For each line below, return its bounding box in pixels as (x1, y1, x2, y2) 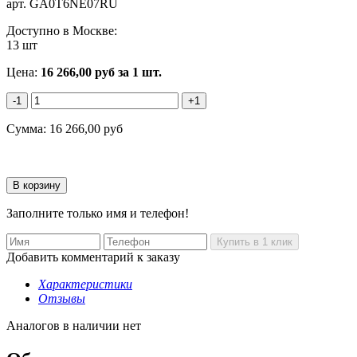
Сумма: (6, 121, 49, 135)
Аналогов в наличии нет (6, 318, 141, 332)
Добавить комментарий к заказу (6, 249, 180, 264)
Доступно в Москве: (6, 23, 117, 37)
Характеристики (38, 277, 132, 291)
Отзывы (38, 291, 85, 305)
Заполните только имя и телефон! (6, 206, 189, 220)
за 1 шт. (115, 65, 162, 79)
